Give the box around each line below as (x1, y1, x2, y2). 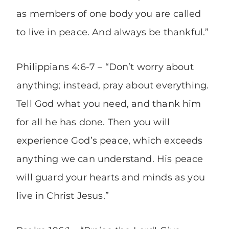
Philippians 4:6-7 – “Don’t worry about (16, 61, 194, 73)
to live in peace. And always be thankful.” (16, 27, 209, 38)
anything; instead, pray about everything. (16, 80, 209, 91)
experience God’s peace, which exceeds (16, 135, 203, 147)
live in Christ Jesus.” (16, 190, 109, 202)
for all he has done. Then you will (16, 117, 170, 128)
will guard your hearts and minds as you (16, 172, 205, 184)
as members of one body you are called (16, 8, 201, 20)
